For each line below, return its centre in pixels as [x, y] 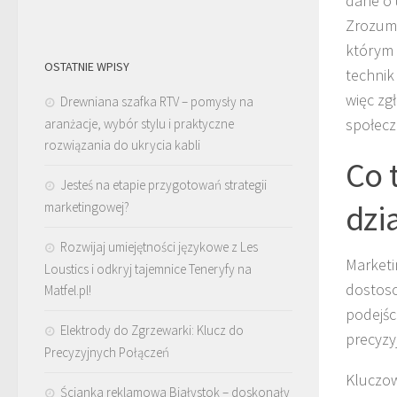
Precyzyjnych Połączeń [107, 352]
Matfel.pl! [68, 290]
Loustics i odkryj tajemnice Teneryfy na [148, 269]
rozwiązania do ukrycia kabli [122, 144]
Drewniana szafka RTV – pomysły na [157, 101]
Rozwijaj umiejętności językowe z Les [159, 246]
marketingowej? [87, 206]
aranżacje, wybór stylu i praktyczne [139, 123]
